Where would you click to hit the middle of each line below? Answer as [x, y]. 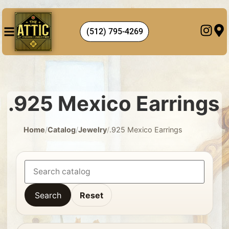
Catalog [62, 130]
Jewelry [93, 130]
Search [48, 195]
